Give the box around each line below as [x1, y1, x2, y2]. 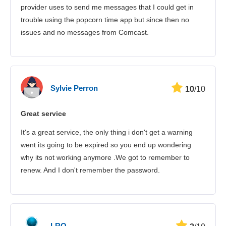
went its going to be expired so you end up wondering [21, 140, 191, 149]
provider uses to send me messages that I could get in [21, 3, 194, 11]
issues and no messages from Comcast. [21, 28, 149, 36]
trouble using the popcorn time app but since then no [21, 15, 189, 24]
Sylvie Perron [50, 84, 98, 93]
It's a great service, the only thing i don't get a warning [21, 128, 193, 136]
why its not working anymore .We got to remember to [21, 153, 190, 161]
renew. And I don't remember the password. [21, 165, 160, 174]
